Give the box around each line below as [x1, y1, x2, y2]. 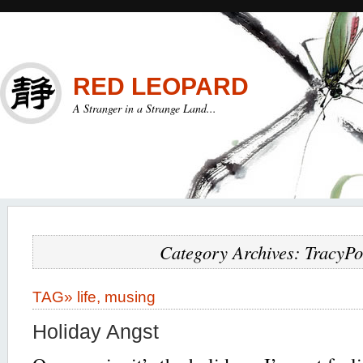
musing [105, 288, 156, 305]
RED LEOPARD [73, 73, 249, 100]
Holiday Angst [32, 320, 159, 343]
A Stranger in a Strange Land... [73, 100, 216, 116]
